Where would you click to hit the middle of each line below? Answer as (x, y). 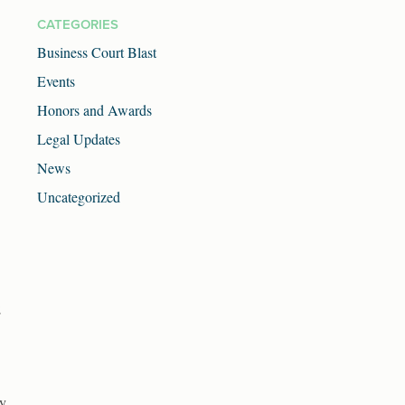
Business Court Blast (97, 52)
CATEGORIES (78, 25)
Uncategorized (79, 197)
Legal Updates (79, 139)
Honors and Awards (94, 110)
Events (56, 81)
